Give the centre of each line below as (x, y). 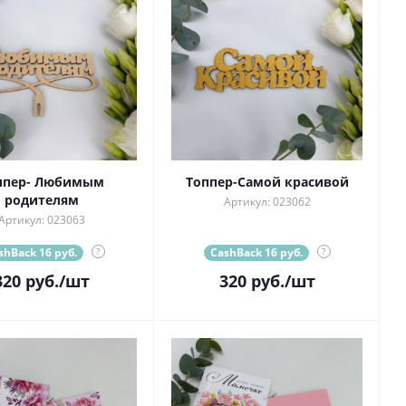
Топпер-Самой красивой (267, 182)
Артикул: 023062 (267, 202)
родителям (41, 200)
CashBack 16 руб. (256, 253)
